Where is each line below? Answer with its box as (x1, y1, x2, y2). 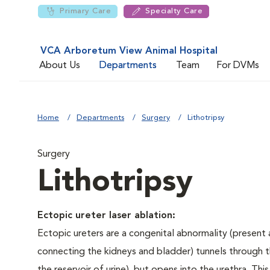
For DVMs (216, 60, 259, 71)
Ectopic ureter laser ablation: (37, 211, 175, 221)
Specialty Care (145, 7, 202, 15)
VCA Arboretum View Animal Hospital (40, 46, 218, 56)
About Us (39, 60, 80, 71)
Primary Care (60, 7, 111, 15)
